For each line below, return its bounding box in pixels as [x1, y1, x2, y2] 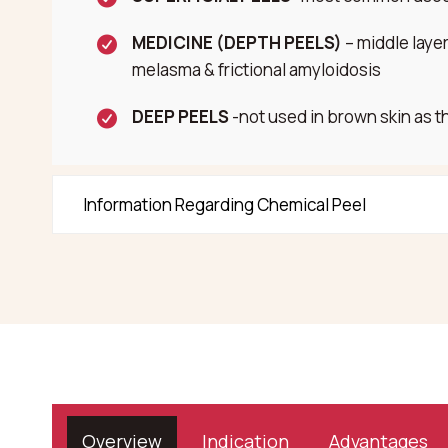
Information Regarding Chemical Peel [83, 193, 366, 216]
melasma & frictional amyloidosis [132, 58, 381, 81]
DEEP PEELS [132, 105, 229, 128]
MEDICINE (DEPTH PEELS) [132, 31, 342, 54]
